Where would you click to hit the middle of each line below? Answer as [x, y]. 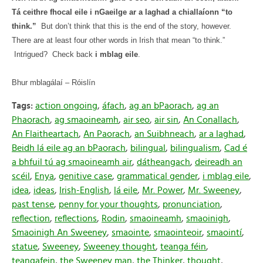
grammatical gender [157, 176]
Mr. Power [163, 190]
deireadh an [219, 162]
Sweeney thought [119, 247]
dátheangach [163, 162]
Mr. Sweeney [214, 190]
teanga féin [183, 247]
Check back [74, 54]
